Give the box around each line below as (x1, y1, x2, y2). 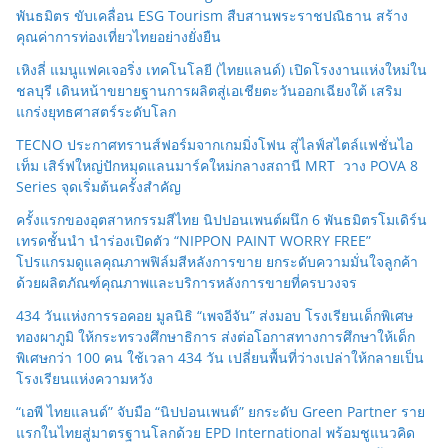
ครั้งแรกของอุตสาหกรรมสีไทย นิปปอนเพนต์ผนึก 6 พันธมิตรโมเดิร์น (16, 210, 427, 230)
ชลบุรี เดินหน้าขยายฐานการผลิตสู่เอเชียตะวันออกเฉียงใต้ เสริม (16, 81, 402, 101)
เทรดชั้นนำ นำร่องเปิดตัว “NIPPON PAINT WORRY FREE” (16, 231, 371, 251)
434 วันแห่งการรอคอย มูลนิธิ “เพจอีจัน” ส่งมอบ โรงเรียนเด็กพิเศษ (16, 306, 413, 326)
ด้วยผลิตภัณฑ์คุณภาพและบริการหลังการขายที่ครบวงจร (16, 273, 357, 293)
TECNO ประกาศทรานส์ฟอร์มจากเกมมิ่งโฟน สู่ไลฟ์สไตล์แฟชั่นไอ (16, 135, 413, 155)
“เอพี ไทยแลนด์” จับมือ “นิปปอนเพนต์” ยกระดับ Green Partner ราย (16, 402, 425, 422)
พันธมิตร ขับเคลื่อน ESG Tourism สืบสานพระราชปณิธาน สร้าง (16, 6, 408, 26)
